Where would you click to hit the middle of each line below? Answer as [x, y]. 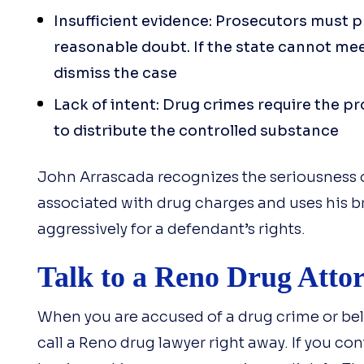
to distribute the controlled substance [196, 131]
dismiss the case [115, 73]
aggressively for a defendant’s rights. [171, 229]
